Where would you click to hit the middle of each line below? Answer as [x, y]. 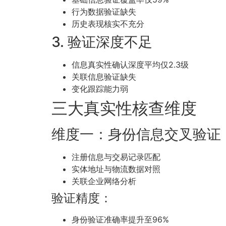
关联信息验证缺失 [104, 77]
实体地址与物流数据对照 [116, 169]
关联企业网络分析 [104, 181]
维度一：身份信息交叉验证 [136, 134]
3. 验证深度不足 [102, 42]
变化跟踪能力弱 [100, 89]
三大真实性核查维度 [124, 108]
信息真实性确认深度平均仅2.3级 [130, 65]
